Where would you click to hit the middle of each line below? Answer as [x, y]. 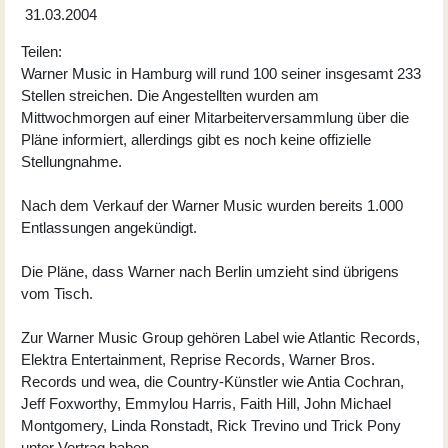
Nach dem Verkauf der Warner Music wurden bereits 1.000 [212, 205]
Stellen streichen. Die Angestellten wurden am [170, 95]
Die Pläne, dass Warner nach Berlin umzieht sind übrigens [210, 271]
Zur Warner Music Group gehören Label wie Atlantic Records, [220, 337]
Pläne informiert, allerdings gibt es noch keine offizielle [196, 139]
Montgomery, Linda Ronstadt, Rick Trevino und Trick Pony [211, 425]
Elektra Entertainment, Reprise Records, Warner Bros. [198, 359]
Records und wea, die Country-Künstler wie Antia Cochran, [212, 381]
